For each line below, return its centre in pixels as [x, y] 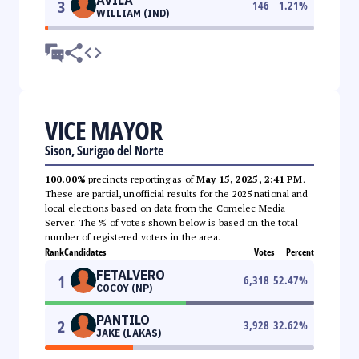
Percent [300, 252]
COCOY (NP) [124, 288]
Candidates [85, 252]
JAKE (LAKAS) [129, 333]
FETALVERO [131, 274]
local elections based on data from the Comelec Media [165, 208]
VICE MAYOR [103, 130]
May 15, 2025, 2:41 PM [250, 179]
